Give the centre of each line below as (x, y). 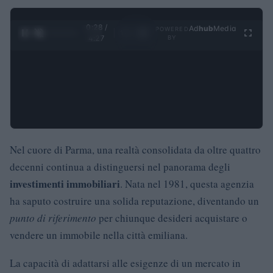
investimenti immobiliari (65, 184)
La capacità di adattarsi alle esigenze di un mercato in (125, 263)
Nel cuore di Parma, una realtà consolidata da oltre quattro (135, 150)
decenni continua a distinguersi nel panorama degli (120, 167)
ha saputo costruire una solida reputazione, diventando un (134, 201)
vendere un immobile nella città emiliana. (99, 235)
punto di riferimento (53, 218)
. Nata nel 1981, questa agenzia (187, 184)
